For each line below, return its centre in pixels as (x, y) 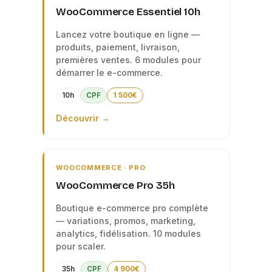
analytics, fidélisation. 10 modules (128, 233)
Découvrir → (83, 118)
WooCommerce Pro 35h (115, 185)
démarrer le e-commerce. (109, 73)
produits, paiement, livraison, (117, 47)
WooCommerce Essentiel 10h (128, 12)
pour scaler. (80, 246)
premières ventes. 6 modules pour (128, 60)
